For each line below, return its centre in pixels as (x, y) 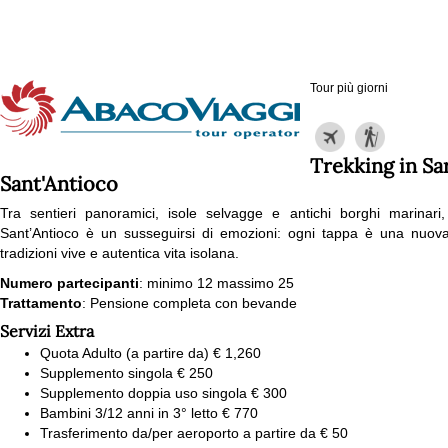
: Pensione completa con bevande (189, 303)
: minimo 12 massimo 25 (216, 283)
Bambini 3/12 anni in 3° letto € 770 (149, 413)
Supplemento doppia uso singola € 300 (163, 393)
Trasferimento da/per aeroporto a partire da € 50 (194, 433)
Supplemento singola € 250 (126, 373)
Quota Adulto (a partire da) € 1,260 (150, 353)
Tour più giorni (349, 88)
